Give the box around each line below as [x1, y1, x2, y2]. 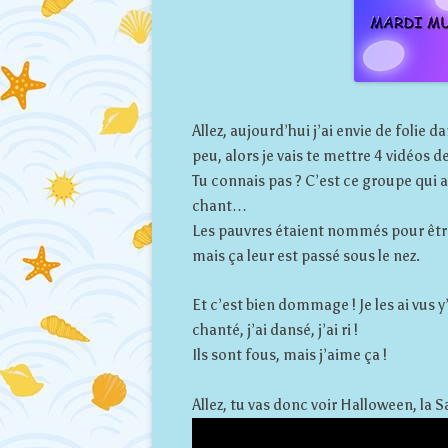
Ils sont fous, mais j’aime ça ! [192, 345, 387, 364]
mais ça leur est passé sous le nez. [192, 246, 420, 265]
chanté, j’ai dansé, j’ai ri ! [192, 320, 358, 339]
